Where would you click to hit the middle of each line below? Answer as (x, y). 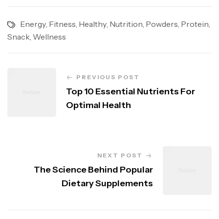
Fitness (62, 24)
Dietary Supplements (107, 184)
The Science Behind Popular (93, 170)
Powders (162, 24)
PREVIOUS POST (108, 77)
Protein (195, 24)
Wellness (49, 37)
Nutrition (126, 24)
